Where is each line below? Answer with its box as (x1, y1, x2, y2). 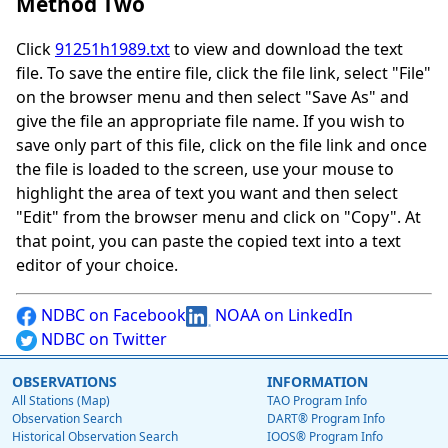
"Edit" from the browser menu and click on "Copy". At (16, 206, 421, 229)
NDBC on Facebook (37, 304, 186, 327)
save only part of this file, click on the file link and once (16, 134, 427, 157)
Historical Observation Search (12, 428, 178, 446)
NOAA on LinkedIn (211, 304, 353, 327)
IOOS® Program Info (267, 428, 383, 446)
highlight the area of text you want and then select (16, 182, 398, 205)
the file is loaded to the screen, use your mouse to (16, 158, 394, 181)
